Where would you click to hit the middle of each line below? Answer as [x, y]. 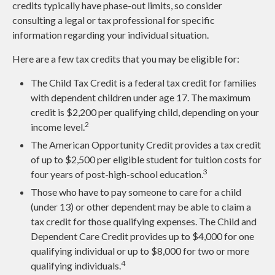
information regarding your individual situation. [110, 35]
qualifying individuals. [76, 266]
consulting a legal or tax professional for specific [114, 20]
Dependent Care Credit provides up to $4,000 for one [142, 236]
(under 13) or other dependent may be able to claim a [141, 207]
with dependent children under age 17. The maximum [141, 98]
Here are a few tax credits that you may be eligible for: [126, 59]
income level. [58, 127]
